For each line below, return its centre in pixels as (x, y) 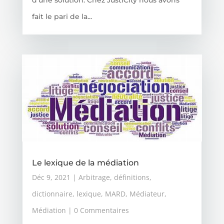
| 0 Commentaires (97, 210)
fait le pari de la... (62, 16)
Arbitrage (94, 177)
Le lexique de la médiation (85, 162)
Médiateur (147, 193)
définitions (131, 177)
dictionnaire (52, 193)
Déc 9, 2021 (51, 177)
